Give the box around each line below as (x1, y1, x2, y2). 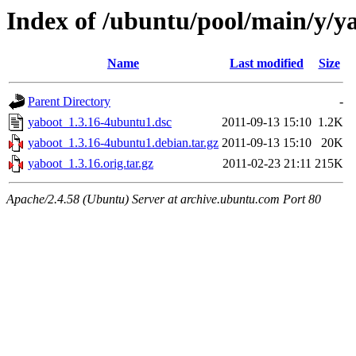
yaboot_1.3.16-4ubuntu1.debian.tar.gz (28, 136, 219, 150)
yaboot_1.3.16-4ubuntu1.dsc (28, 115, 172, 130)
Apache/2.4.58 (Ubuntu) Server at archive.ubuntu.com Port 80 (6, 192, 321, 207)
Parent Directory (28, 95, 110, 109)
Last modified (230, 56, 304, 71)
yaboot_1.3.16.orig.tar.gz (28, 157, 153, 171)
